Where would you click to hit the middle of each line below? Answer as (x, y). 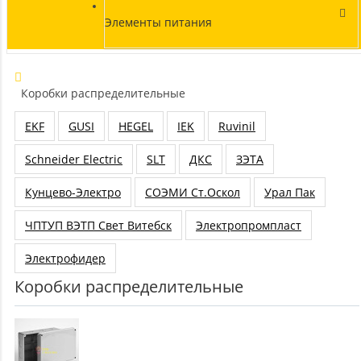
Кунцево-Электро (73, 192)
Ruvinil (237, 126)
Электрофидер (65, 258)
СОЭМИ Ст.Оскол (193, 192)
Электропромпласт (249, 225)
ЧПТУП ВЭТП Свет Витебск (98, 225)
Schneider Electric (74, 159)
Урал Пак (290, 192)
